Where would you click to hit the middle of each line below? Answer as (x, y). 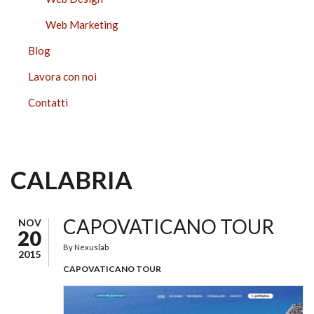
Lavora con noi (62, 76)
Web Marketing (82, 25)
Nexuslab (91, 247)
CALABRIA (71, 179)
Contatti (48, 102)
